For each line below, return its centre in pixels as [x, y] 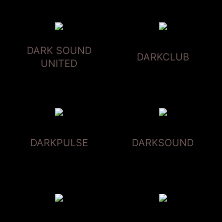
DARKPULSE [59, 142]
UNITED [59, 63]
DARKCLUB [163, 57]
